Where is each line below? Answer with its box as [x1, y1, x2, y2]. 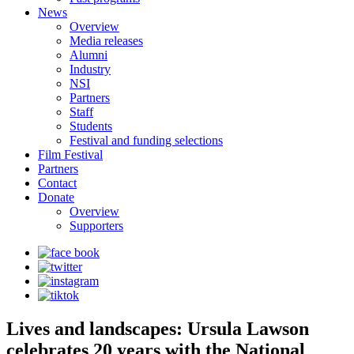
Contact [38, 176, 77, 190]
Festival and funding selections [70, 134, 223, 147]
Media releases [70, 34, 143, 47]
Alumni [70, 48, 107, 62]
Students [70, 119, 112, 133]
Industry [70, 62, 111, 76]
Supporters [70, 219, 123, 232]
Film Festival [38, 148, 103, 161]
